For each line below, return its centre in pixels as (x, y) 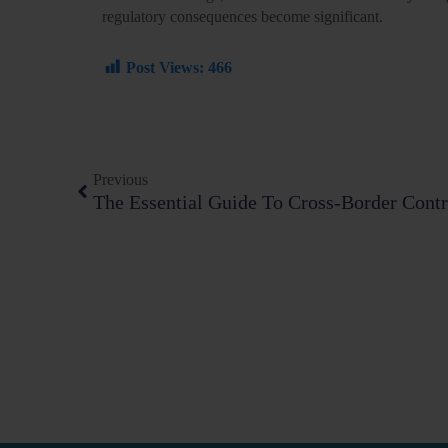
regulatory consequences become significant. (242, 16)
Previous (121, 180)
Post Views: (165, 67)
